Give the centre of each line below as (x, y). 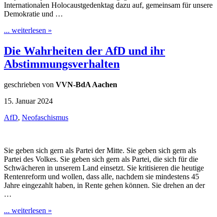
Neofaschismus (45, 117)
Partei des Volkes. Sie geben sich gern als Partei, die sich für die (101, 159)
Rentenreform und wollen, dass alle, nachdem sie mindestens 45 (101, 176)
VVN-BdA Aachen (86, 84)
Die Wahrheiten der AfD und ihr (85, 51)
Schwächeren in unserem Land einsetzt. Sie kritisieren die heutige (104, 168)
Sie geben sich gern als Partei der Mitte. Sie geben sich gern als (100, 150)
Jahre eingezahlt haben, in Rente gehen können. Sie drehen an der (104, 185)
